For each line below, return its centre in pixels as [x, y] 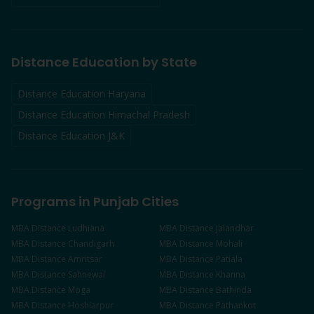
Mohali [229, 244]
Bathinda [234, 290]
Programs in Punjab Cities [95, 202]
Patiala [229, 259]
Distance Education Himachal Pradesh [104, 115]
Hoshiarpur [91, 305]
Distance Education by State [104, 62]
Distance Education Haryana [82, 94]
